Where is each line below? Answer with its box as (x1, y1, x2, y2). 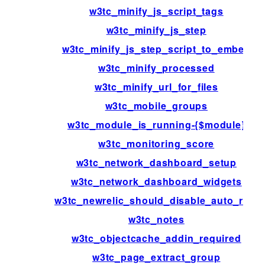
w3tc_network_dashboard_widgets (70, 174, 242, 188)
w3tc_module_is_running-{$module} (67, 117, 245, 131)
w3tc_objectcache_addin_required (71, 231, 241, 245)
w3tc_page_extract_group (92, 250, 221, 264)
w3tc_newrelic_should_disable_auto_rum (54, 193, 258, 207)
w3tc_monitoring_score (98, 136, 215, 150)
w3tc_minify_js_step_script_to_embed (62, 41, 251, 56)
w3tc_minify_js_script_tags (89, 4, 224, 18)
